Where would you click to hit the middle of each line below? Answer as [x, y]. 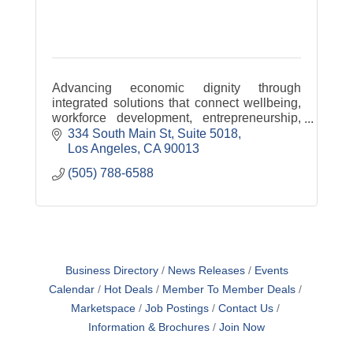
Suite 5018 [208, 133]
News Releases [206, 270]
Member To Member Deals [229, 289]
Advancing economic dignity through [176, 87]
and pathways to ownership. [130, 132]
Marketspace [103, 308]
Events [271, 270]
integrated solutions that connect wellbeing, [176, 102]
